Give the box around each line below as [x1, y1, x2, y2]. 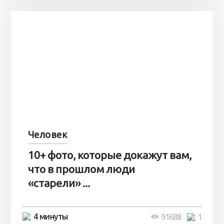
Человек [27, 129, 68, 140]
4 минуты [33, 211, 68, 221]
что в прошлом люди [27, 162, 135, 175]
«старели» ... [27, 176, 90, 189]
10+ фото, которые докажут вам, [27, 148, 191, 161]
